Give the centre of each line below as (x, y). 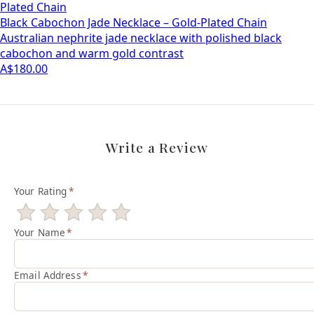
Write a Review (157, 148)
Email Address (48, 275)
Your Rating (41, 191)
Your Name (40, 233)
